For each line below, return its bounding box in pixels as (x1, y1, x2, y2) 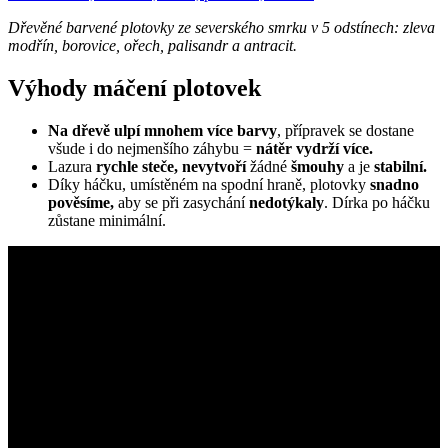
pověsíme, (48, 193, 114, 211)
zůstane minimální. (48, 211, 166, 229)
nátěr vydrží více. (256, 139, 373, 157)
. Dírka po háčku (324, 193, 430, 211)
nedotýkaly (249, 193, 324, 211)
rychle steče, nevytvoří (96, 157, 250, 175)
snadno (370, 175, 419, 193)
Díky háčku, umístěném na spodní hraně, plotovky (48, 175, 370, 193)
